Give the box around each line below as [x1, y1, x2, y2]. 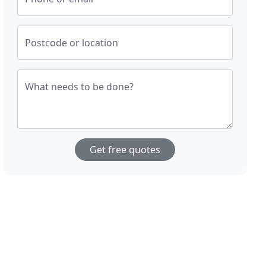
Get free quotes [90, 143, 161, 156]
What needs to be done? [25, 80, 134, 93]
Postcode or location [25, 36, 119, 49]
